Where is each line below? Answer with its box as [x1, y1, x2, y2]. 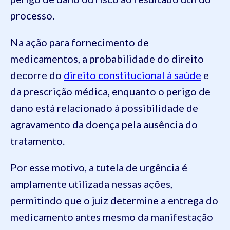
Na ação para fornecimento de [10, 36, 149, 49]
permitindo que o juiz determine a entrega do [10, 194, 218, 207]
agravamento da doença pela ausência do [10, 118, 198, 131]
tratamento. [10, 135, 65, 147]
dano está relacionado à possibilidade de [10, 102, 198, 114]
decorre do [10, 69, 64, 82]
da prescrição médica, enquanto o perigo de [10, 85, 210, 98]
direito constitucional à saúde [64, 69, 201, 82]
